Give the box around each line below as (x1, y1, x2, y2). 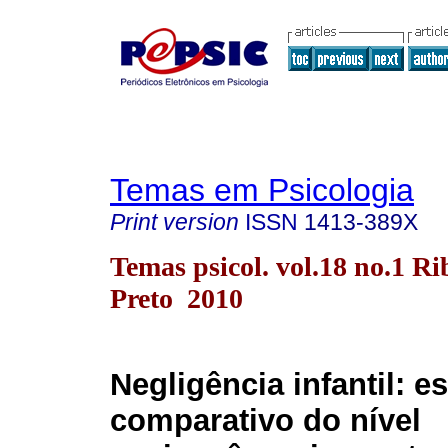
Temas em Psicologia (110, 172, 414, 208)
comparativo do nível (110, 403, 421, 439)
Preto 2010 (110, 282, 243, 314)
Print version (110, 209, 239, 235)
